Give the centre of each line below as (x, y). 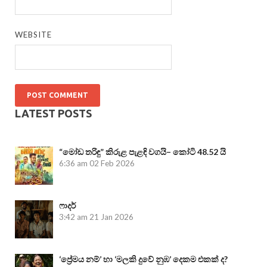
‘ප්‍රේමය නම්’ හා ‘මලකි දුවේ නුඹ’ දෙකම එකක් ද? (143, 259)
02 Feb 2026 (112, 163)
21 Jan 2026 (111, 217)
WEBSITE (34, 35)
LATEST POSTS (53, 113)
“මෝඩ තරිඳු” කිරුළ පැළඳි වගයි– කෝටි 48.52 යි (142, 151)
